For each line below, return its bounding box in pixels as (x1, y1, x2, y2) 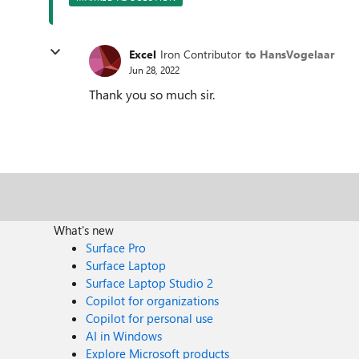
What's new (54, 222, 115, 238)
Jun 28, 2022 (129, 63, 179, 76)
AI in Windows (86, 328, 163, 344)
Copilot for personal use (86, 310, 214, 326)
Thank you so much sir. (89, 86, 215, 103)
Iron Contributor (160, 46, 241, 62)
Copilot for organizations (86, 292, 220, 309)
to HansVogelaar (245, 46, 335, 62)
